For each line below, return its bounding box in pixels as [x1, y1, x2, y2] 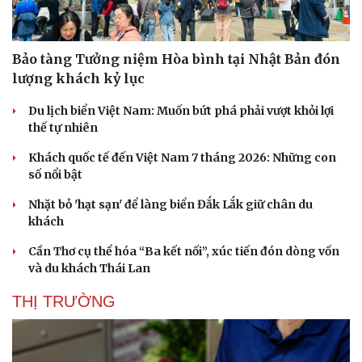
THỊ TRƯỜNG [12, 293, 116, 311]
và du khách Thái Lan [28, 261, 150, 276]
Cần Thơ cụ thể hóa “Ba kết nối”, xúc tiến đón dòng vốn [28, 244, 339, 259]
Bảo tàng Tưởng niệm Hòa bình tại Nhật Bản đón [12, 51, 340, 68]
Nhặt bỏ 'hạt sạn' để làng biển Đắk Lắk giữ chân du [28, 197, 313, 213]
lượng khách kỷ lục [12, 70, 145, 87]
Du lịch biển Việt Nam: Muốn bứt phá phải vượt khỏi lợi [28, 103, 334, 119]
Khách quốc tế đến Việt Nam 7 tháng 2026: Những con [28, 150, 336, 166]
